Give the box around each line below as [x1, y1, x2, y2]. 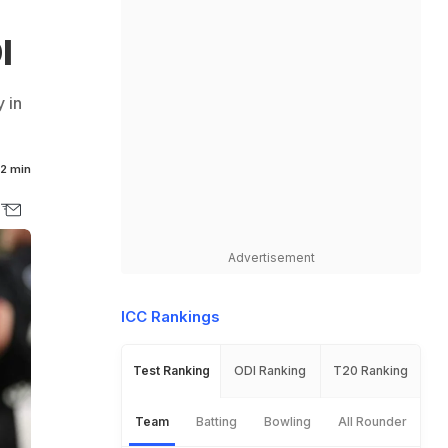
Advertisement [227, 250, 315, 265]
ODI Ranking [234, 363, 307, 378]
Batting [196, 414, 238, 429]
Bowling [263, 414, 311, 429]
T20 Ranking [332, 363, 408, 378]
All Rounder [337, 414, 407, 429]
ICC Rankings [121, 307, 220, 326]
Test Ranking [132, 363, 210, 378]
